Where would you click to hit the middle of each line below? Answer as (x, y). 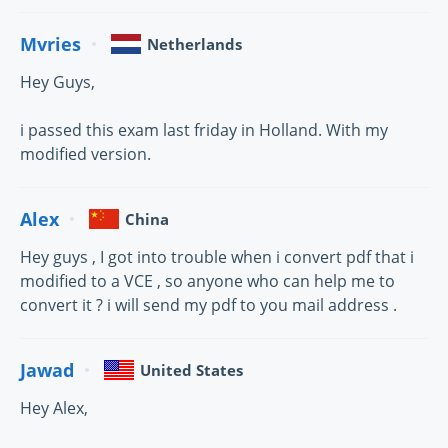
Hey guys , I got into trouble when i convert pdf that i (217, 257)
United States (191, 370)
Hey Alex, (54, 408)
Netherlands (194, 44)
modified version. (85, 154)
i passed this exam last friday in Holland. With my (204, 130)
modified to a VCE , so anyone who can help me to (207, 281)
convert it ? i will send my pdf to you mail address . (208, 305)
